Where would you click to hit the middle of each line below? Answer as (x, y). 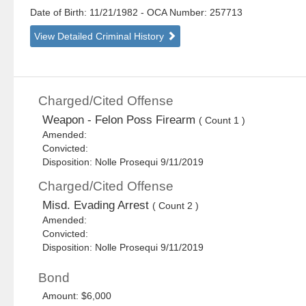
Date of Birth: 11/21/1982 (86, 13)
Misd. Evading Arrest (98, 206)
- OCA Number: (174, 13)
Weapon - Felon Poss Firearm (121, 120)
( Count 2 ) (176, 206)
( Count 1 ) (222, 121)
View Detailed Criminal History (101, 37)
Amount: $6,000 (77, 296)
